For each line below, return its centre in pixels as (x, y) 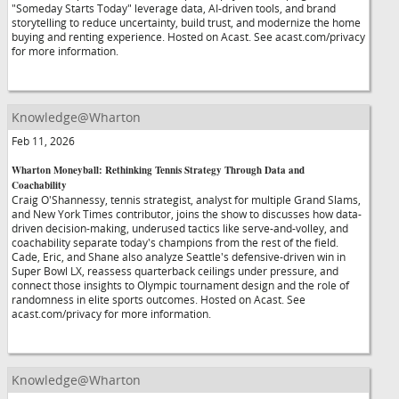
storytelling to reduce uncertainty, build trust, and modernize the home (186, 22)
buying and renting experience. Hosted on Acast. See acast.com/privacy (188, 37)
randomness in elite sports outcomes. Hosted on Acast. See (159, 299)
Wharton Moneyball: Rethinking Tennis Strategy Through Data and (158, 170)
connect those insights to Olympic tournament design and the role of (180, 285)
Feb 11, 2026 (43, 141)
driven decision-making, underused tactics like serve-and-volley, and (180, 228)
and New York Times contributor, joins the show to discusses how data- (187, 214)
